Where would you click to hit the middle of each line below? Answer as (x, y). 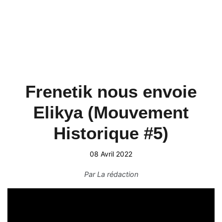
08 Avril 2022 (111, 154)
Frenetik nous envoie (111, 91)
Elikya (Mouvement (111, 112)
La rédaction (117, 174)
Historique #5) (111, 133)
